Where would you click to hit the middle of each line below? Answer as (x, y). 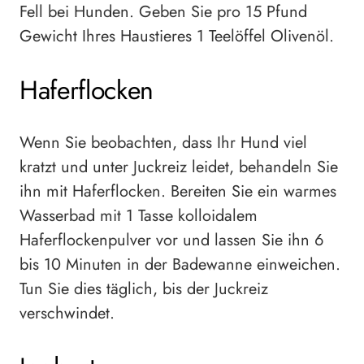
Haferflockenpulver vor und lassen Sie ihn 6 (172, 240)
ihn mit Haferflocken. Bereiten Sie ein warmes (178, 192)
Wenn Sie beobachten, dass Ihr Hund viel (163, 143)
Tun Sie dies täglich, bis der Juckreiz (144, 289)
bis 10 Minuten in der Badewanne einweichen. (180, 265)
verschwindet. (67, 314)
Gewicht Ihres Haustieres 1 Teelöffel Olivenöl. (177, 37)
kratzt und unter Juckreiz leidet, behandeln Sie (179, 167)
